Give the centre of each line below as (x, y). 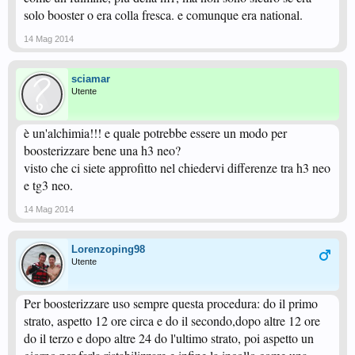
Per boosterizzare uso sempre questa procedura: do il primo (171, 303)
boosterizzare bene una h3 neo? (102, 150)
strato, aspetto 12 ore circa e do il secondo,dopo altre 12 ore (172, 321)
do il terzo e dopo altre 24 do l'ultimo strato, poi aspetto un (169, 338)
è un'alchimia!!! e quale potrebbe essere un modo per (155, 133)
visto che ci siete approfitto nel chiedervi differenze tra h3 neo (177, 168)
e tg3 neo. (48, 185)
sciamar (91, 79)
